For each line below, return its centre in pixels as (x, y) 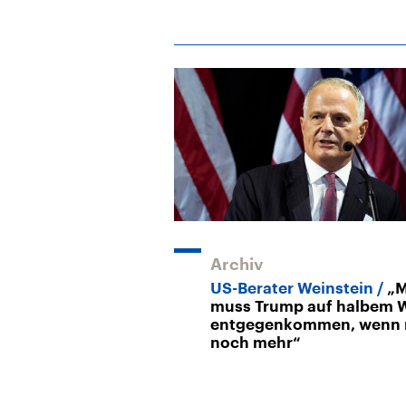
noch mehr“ (256, 343)
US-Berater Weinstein (292, 288)
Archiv (237, 264)
